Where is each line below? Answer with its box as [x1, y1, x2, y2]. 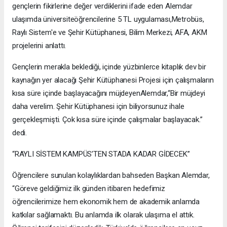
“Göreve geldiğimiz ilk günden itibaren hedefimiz [12, 184, 165, 194]
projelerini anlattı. [12, 41, 66, 51]
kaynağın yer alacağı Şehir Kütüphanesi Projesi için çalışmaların [12, 75, 214, 85]
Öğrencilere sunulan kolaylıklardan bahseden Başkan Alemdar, [12, 171, 210, 180]
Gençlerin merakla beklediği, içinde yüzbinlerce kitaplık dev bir [12, 62, 206, 72]
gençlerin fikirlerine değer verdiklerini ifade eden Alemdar [12, 2, 193, 11]
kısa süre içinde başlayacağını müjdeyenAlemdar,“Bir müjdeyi [12, 89, 205, 98]
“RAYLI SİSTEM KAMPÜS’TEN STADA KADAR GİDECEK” [12, 149, 190, 159]
